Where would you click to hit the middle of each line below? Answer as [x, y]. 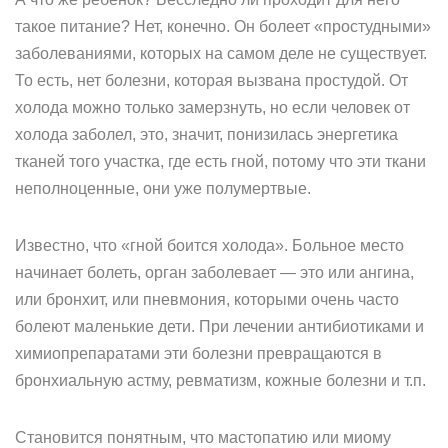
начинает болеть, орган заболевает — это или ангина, [214, 272]
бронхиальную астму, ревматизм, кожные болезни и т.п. [220, 380]
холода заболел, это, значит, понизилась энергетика [206, 134]
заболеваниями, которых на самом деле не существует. [221, 53]
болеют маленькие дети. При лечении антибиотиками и [219, 326]
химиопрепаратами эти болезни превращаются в [198, 353]
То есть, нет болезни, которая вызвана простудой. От [211, 80]
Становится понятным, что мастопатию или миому [203, 437]
